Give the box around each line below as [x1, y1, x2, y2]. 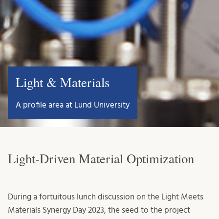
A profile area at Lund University [16, 101, 130, 109]
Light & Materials [16, 73, 109, 91]
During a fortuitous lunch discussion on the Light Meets [8, 193, 203, 201]
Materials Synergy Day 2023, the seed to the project [8, 206, 190, 215]
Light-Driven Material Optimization [8, 150, 194, 168]
